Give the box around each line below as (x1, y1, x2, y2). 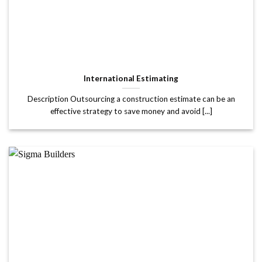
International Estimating (84, 73, 178, 83)
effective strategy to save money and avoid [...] (50, 106, 212, 116)
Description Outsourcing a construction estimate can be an (27, 94, 235, 104)
